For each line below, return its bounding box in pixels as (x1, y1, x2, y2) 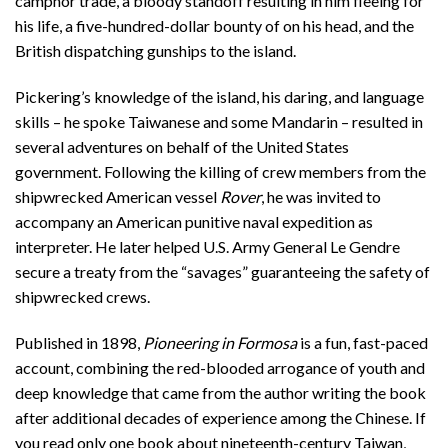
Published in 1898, (15, 332, 143, 352)
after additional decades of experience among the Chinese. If (15, 407, 426, 427)
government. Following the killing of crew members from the (15, 162, 426, 182)
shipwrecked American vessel (15, 187, 220, 207)
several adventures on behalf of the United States (15, 137, 349, 157)
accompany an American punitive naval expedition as (15, 212, 373, 232)
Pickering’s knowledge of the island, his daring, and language (15, 87, 424, 107)
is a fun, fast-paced (297, 332, 428, 352)
